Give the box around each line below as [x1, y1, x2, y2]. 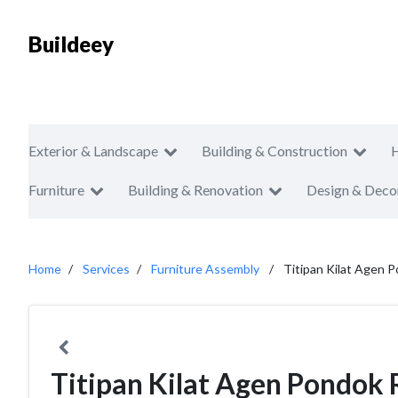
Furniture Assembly [151, 261, 259, 276]
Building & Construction [202, 142, 347, 159]
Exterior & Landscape [28, 142, 158, 159]
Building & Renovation [128, 181, 263, 198]
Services [83, 261, 130, 276]
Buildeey [28, 31, 114, 57]
